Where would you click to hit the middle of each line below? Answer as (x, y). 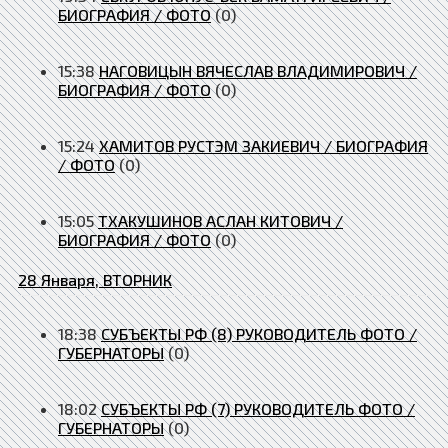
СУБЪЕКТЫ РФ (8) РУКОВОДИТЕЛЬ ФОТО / (259, 333)
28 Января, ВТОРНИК (95, 279)
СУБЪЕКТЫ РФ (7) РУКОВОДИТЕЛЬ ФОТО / (258, 408)
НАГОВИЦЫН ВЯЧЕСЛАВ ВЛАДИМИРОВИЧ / (258, 70)
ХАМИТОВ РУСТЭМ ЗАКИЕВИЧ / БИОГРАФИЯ (263, 145)
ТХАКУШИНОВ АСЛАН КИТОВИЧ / (220, 220)
